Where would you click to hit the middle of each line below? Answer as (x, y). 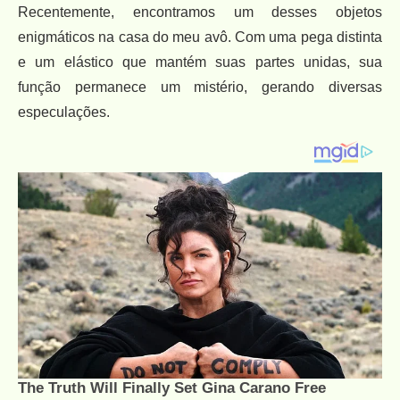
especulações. (64, 112)
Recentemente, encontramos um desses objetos (200, 12)
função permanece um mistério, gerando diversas (200, 87)
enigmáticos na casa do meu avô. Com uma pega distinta (200, 37)
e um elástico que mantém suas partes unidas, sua (200, 62)
